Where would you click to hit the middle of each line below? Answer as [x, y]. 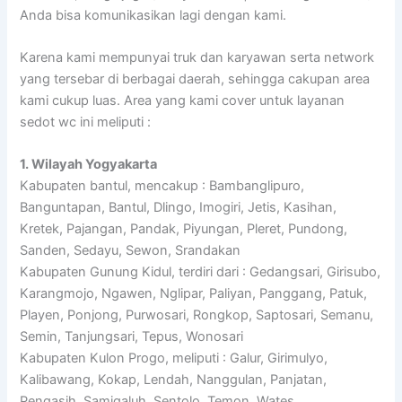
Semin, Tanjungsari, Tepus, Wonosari [132, 337]
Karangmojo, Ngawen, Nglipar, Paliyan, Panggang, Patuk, [194, 294]
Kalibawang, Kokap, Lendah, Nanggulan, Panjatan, [174, 380]
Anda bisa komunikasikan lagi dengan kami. [153, 15]
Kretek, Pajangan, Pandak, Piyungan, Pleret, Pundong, [184, 229]
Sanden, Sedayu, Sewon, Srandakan [131, 251]
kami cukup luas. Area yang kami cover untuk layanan [183, 100]
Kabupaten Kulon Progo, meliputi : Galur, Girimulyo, [174, 358]
